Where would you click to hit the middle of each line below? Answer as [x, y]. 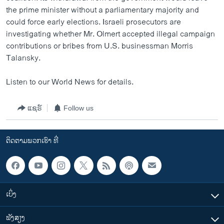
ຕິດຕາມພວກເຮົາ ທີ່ [32, 141]
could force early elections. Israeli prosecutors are [93, 22]
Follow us [78, 108]
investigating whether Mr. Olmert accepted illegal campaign [110, 34]
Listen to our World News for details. [70, 82]
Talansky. [23, 58]
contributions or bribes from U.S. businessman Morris [99, 46]
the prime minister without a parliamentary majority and [102, 10]
